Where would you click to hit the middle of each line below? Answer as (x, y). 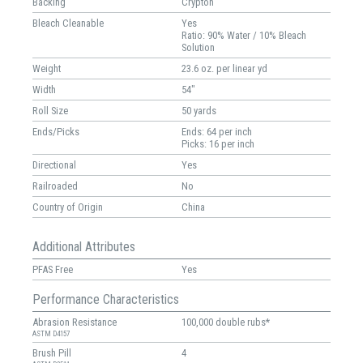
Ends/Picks (56, 131)
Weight (47, 68)
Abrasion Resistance (75, 322)
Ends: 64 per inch (217, 131)
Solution (198, 47)
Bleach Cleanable (68, 23)
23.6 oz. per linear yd (224, 68)
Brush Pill (52, 352)
